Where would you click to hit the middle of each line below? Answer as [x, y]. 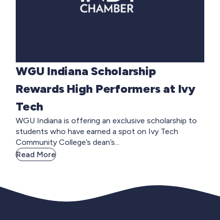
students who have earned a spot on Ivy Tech [97, 132]
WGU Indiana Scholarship [86, 71]
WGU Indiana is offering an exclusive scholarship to [106, 121]
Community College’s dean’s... [68, 142]
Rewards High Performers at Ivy [106, 89]
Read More [36, 155]
